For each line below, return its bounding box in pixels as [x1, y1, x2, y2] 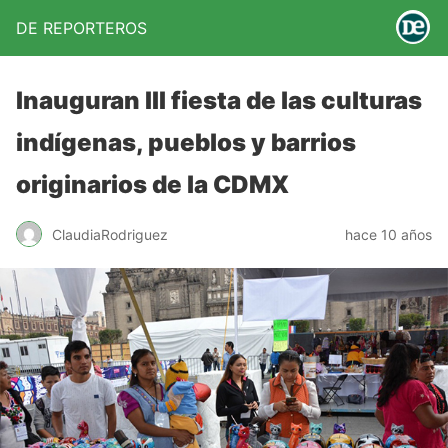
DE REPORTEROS [16, 18, 147, 38]
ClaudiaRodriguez [52, 225, 168, 243]
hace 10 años [345, 225, 432, 243]
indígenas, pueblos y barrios [16, 128, 356, 157]
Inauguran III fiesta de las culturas [16, 86, 422, 115]
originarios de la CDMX [16, 170, 289, 199]
